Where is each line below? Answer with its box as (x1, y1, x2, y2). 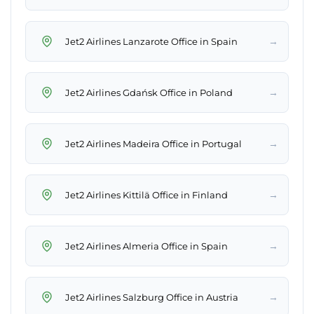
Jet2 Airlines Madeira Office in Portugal (65, 137, 242, 149)
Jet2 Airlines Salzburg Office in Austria (65, 291, 238, 303)
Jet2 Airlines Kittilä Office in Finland (65, 189, 228, 200)
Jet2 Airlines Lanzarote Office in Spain (65, 35, 238, 47)
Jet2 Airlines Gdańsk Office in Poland (65, 86, 233, 98)
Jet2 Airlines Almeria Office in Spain (65, 240, 228, 252)
